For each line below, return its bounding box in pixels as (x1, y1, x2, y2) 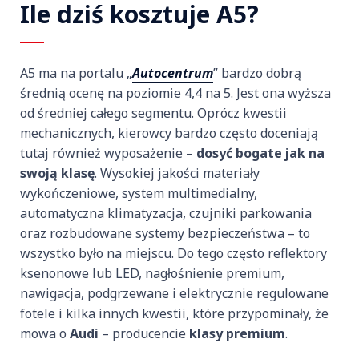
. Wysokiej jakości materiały (95, 163, 260, 182)
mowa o (20, 324, 70, 342)
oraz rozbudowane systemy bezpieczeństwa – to (20, 224, 310, 242)
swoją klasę (20, 163, 95, 182)
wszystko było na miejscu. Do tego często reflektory (20, 244, 327, 262)
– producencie (99, 324, 189, 342)
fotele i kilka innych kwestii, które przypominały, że (20, 304, 329, 322)
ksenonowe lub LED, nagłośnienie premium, (20, 264, 284, 282)
